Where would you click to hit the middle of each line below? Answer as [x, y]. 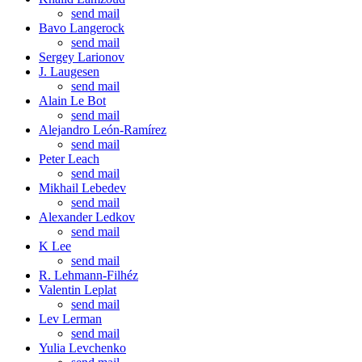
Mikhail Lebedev [82, 187]
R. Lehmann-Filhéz [88, 275]
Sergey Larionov [82, 57]
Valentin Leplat [78, 289]
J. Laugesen [69, 71]
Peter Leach [69, 158]
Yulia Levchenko [82, 347]
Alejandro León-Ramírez [103, 129]
